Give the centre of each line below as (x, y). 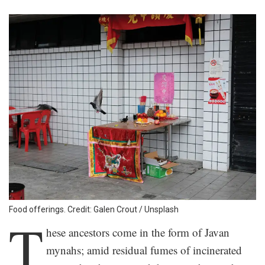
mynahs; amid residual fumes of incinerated (144, 250)
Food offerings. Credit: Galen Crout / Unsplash (94, 209)
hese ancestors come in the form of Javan (138, 232)
